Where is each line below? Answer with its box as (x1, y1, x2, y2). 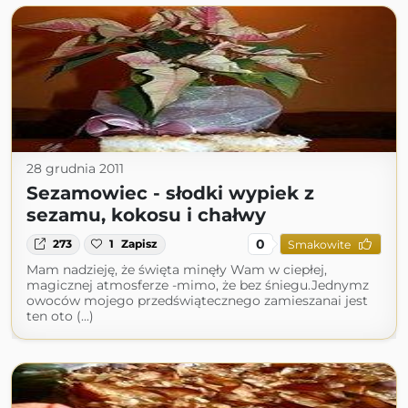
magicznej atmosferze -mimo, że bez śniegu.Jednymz (26, 277, 369, 294)
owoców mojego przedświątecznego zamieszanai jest (26, 292, 368, 310)
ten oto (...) (26, 308, 94, 325)
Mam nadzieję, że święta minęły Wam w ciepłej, (26, 261, 327, 279)
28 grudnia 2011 (26, 160, 124, 178)
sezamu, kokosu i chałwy (26, 204, 266, 227)
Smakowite (287, 237, 351, 251)
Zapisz (121, 237, 158, 251)
